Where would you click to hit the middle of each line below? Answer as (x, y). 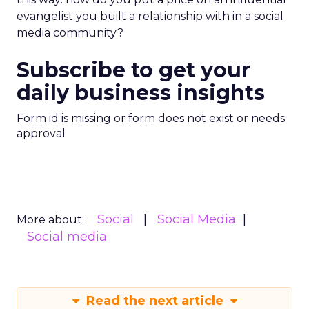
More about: (50, 220)
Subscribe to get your (133, 70)
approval (41, 133)
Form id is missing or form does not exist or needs (151, 118)
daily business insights (141, 93)
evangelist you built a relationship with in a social (150, 16)
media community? (70, 33)
